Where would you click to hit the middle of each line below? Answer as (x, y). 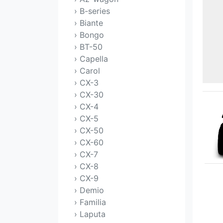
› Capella (91, 59)
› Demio (89, 190)
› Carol (87, 71)
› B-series (92, 11)
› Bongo (89, 35)
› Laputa (90, 214)
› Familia (90, 202)
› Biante (89, 23)
